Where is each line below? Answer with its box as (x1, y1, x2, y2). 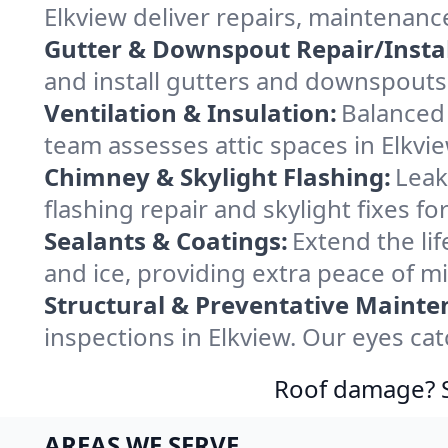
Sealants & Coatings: (44, 224, 288, 257)
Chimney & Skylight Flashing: (44, 160, 391, 193)
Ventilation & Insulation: (44, 96, 337, 129)
